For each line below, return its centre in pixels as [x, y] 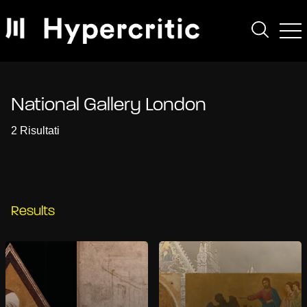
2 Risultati [35, 131]
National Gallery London [109, 106]
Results [33, 212]
